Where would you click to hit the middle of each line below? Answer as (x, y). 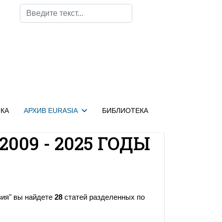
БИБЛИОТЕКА (125, 111)
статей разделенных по (104, 197)
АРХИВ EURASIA (51, 111)
